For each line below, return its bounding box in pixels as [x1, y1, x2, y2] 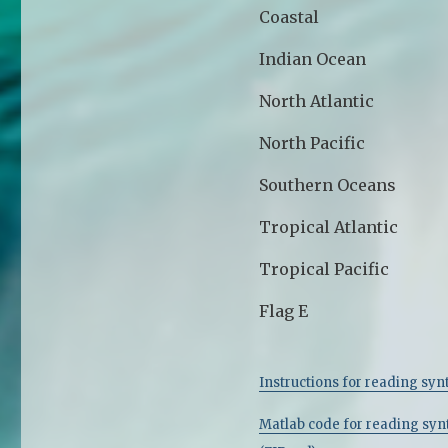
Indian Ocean [259, 48, 367, 69]
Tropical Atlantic [259, 216, 399, 237]
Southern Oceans [259, 174, 397, 195]
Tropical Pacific [259, 258, 390, 279]
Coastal [259, 6, 320, 27]
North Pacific [259, 132, 366, 153]
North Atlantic [259, 90, 375, 111]
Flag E [259, 300, 309, 321]
